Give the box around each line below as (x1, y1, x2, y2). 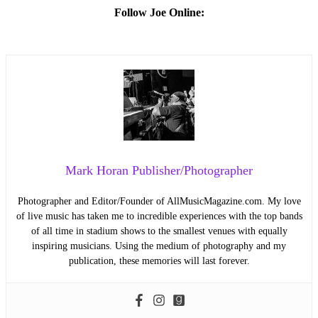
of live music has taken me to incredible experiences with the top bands (16, 210, 302, 221)
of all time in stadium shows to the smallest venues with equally (31, 225, 287, 236)
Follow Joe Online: (114, 6, 204, 18)
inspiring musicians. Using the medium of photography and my (32, 240, 286, 251)
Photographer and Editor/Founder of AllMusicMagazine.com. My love (17, 195, 301, 207)
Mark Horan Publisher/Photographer (65, 163, 253, 177)
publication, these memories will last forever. (68, 255, 250, 266)
